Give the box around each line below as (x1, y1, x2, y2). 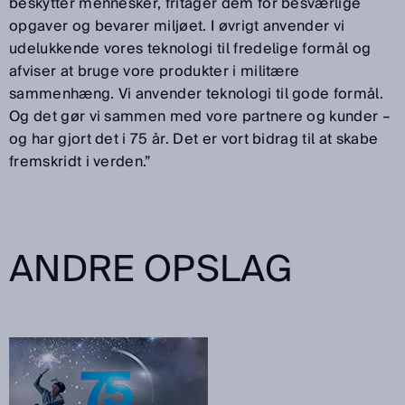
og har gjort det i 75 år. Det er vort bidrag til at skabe (9, 126, 379, 152)
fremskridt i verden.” (9, 148, 151, 174)
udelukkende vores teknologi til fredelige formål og (9, 35, 372, 61)
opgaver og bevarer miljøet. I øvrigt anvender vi (9, 13, 345, 39)
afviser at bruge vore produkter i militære (9, 58, 300, 84)
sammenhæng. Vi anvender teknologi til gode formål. (9, 80, 384, 107)
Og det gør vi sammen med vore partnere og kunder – (9, 103, 391, 129)
